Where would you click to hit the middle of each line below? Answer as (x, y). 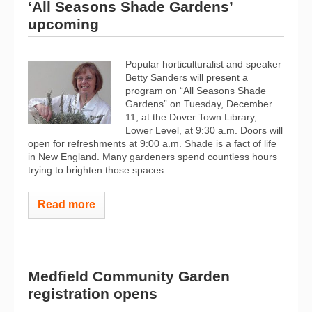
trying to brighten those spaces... (100, 170)
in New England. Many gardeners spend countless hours (153, 157)
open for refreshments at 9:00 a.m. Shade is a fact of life (152, 143)
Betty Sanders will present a (187, 77)
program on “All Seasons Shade (196, 91)
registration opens (93, 293)
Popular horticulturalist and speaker (203, 64)
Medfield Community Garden (129, 276)
